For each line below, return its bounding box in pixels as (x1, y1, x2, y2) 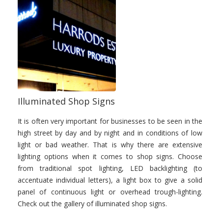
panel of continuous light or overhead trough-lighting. (18, 187, 202, 196)
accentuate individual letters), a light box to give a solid (18, 175, 202, 185)
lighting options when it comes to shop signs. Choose (18, 152, 202, 161)
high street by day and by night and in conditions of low (18, 128, 202, 137)
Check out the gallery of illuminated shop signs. (18, 199, 167, 208)
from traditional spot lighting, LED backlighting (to (18, 164, 202, 173)
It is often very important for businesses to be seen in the (18, 116, 202, 126)
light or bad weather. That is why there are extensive (18, 140, 202, 149)
